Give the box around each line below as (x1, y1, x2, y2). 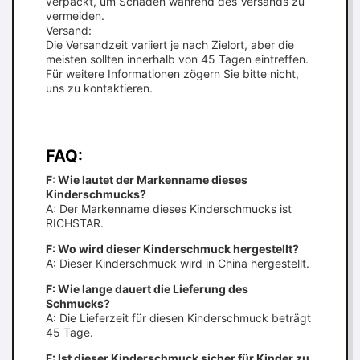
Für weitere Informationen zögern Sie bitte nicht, (46, 67, 299, 80)
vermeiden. (46, 9, 104, 22)
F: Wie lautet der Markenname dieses (46, 173, 247, 186)
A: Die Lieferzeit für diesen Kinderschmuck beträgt (46, 311, 311, 325)
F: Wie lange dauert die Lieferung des (46, 282, 248, 296)
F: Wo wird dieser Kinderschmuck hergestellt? (46, 242, 299, 256)
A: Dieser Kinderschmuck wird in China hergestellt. (46, 256, 309, 270)
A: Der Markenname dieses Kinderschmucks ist (46, 202, 292, 215)
